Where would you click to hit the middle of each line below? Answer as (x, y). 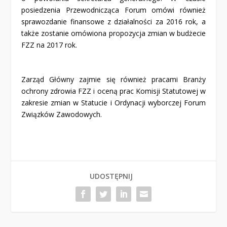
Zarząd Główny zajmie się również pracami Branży (113, 80)
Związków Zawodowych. (62, 115)
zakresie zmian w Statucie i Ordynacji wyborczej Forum (113, 103)
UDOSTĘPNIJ (111, 176)
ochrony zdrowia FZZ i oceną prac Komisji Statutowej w (113, 91)
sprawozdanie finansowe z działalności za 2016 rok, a (113, 22)
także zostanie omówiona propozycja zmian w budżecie (113, 33)
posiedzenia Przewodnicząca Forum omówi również (113, 10)
